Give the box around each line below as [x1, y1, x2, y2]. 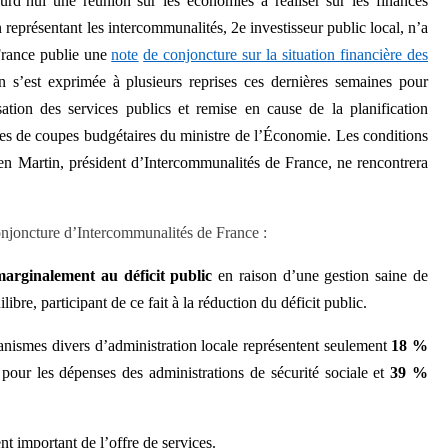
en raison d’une [218, 267, 319, 284]
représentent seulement [242, 337, 392, 354]
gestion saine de [324, 267, 429, 284]
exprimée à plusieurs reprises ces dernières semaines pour [47, 73, 429, 90]
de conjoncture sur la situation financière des [143, 46, 429, 63]
